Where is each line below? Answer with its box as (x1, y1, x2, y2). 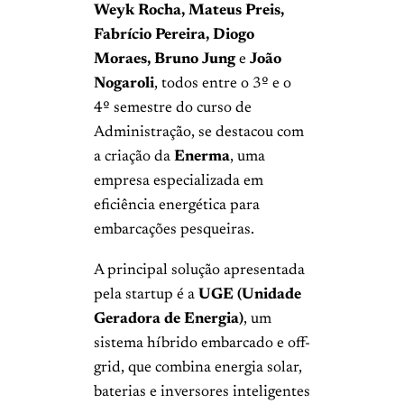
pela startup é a (94, 286, 198, 303)
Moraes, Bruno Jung (94, 51, 235, 69)
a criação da (94, 149, 174, 166)
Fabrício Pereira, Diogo (94, 27, 254, 44)
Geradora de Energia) (94, 310, 243, 327)
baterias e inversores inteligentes (94, 383, 310, 400)
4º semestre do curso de (94, 100, 252, 117)
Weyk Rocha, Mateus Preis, (94, 3, 284, 20)
